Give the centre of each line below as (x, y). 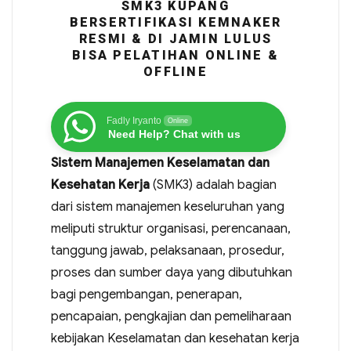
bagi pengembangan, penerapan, (146, 295)
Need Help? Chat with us (174, 134)
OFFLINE (175, 72)
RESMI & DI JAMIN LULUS (175, 39)
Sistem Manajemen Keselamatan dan (160, 163)
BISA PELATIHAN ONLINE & (175, 55)
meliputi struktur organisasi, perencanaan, (170, 229)
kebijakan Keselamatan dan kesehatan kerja (175, 338)
